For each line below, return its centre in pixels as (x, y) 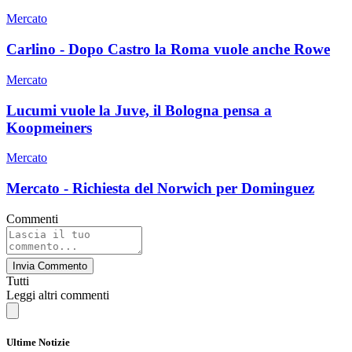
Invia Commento (50, 266)
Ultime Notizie (38, 342)
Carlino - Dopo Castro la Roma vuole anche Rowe (168, 49)
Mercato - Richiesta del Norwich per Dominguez (160, 188)
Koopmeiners (49, 127)
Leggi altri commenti (58, 295)
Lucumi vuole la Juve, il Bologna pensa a (139, 110)
